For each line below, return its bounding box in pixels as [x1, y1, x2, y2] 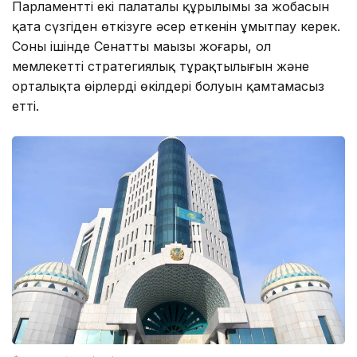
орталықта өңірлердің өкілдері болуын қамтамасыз [12, 78, 324, 95]
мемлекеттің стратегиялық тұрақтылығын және [12, 58, 309, 75]
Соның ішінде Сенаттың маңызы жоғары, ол [12, 38, 271, 55]
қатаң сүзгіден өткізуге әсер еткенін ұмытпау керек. [12, 18, 340, 35]
